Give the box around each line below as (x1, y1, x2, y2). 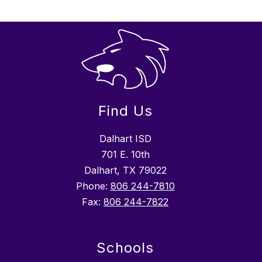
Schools (96, 239, 154, 257)
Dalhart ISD (99, 133, 151, 145)
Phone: (75, 180, 111, 192)
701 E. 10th (101, 149, 150, 161)
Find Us (98, 102, 153, 120)
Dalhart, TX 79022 (84, 164, 167, 177)
